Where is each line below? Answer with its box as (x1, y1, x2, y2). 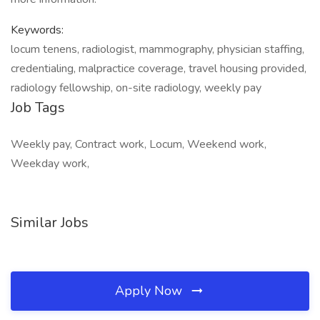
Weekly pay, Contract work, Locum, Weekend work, (11, 136, 266, 152)
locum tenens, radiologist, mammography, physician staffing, (11, 41, 304, 57)
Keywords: (11, 22, 64, 38)
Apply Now (115, 282, 186, 299)
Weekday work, (11, 156, 89, 171)
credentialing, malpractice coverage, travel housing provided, (11, 61, 306, 76)
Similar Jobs (11, 213, 89, 232)
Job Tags (11, 98, 65, 117)
